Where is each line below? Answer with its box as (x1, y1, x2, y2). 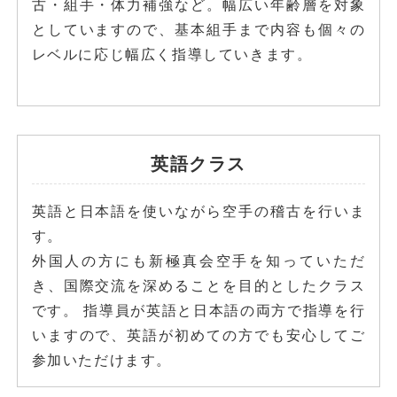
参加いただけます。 (31, 349, 173, 370)
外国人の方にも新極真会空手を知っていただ (31, 250, 366, 270)
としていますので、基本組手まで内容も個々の (31, 19, 366, 39)
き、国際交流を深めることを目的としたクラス (31, 275, 366, 295)
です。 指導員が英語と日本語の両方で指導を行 (31, 300, 366, 320)
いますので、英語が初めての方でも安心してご (31, 324, 366, 345)
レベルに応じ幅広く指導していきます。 (31, 43, 313, 64)
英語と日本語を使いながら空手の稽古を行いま (31, 200, 366, 221)
